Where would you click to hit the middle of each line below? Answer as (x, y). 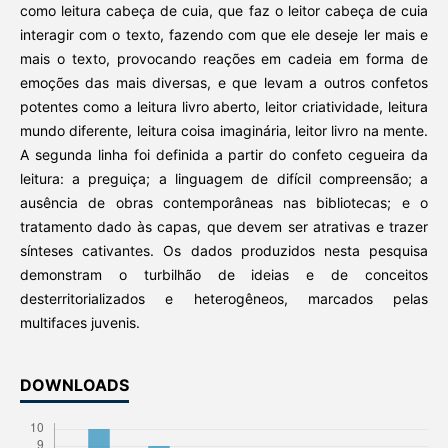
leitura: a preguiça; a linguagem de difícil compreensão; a (224, 179)
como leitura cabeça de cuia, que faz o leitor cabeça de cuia (224, 11)
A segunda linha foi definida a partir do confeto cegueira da (224, 155)
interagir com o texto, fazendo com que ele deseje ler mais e (224, 35)
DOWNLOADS (74, 385)
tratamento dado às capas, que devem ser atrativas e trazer (224, 227)
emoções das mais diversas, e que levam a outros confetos (224, 83)
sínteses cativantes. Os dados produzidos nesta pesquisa (224, 251)
